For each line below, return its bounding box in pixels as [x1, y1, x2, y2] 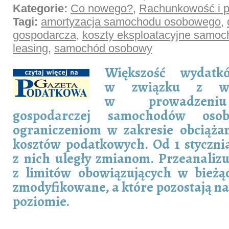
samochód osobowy [54, 42, 152, 55]
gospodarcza [13, 29, 76, 41]
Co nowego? [71, 2, 133, 15]
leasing [13, 42, 48, 55]
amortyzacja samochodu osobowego [41, 15, 221, 28]
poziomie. [13, 192, 70, 211]
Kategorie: [13, 2, 71, 15]
